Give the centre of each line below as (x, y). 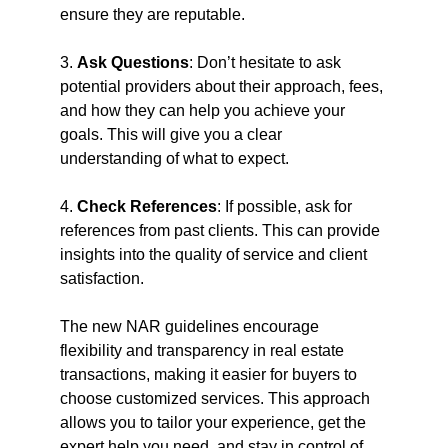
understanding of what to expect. (174, 158)
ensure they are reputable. (152, 14)
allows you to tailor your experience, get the (215, 422)
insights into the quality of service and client (215, 254)
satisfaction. (102, 278)
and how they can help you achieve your (204, 110)
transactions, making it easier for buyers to (210, 374)
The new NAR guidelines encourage (191, 326)
